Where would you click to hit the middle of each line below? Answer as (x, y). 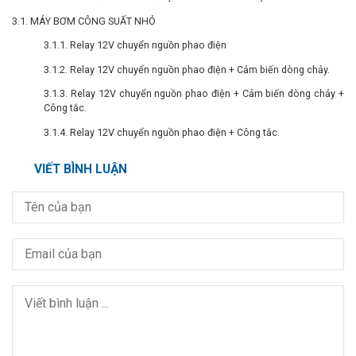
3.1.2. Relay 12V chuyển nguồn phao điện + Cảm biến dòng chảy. (187, 69)
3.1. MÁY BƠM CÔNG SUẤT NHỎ (84, 21)
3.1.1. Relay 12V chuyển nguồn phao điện (135, 45)
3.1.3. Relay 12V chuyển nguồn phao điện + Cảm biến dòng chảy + (194, 94)
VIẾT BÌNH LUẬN (80, 169)
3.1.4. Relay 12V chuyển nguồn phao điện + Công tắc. (162, 132)
